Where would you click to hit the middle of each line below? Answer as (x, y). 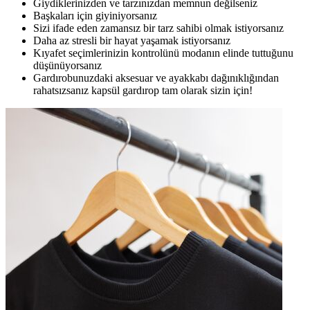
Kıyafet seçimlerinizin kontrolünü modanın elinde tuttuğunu (163, 53)
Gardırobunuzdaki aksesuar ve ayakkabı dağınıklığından (156, 77)
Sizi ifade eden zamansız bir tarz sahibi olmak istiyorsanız (158, 28)
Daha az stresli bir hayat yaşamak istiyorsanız (132, 40)
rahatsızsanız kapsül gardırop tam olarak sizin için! (143, 90)
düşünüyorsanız (67, 65)
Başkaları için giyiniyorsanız (95, 15)
